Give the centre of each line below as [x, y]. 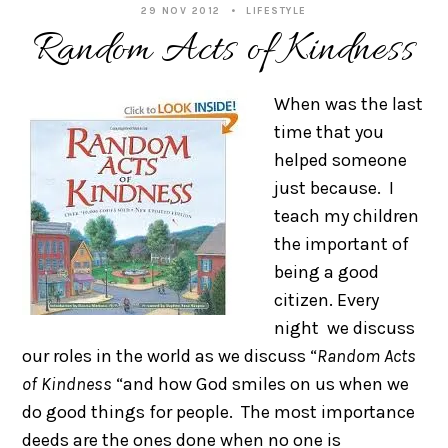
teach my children [347, 215]
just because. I [334, 187]
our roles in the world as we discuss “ [170, 355]
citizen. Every [327, 299]
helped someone [341, 159]
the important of [342, 243]
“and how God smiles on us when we [261, 383]
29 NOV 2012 [181, 10]
